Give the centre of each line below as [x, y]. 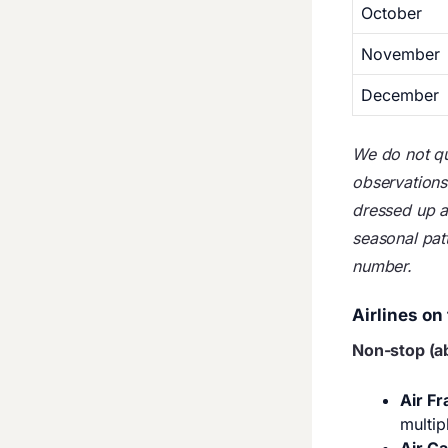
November [400, 54]
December [400, 95]
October [391, 13]
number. [382, 266]
